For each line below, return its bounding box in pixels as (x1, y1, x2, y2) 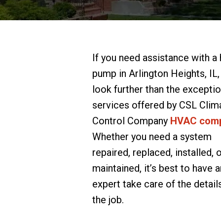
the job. (92, 194, 124, 206)
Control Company (92, 115, 170, 127)
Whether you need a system (92, 131, 212, 143)
